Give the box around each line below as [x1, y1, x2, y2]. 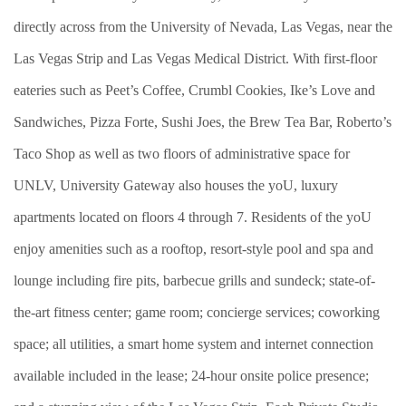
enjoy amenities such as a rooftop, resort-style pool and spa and [14, 241, 373, 256]
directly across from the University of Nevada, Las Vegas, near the [14, 19, 392, 34]
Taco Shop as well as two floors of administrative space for [14, 146, 350, 161]
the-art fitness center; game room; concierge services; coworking [14, 304, 380, 320]
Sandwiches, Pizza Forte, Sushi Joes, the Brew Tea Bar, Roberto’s [14, 114, 391, 130]
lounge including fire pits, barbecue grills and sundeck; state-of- [14, 273, 375, 288]
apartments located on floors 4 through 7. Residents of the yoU [14, 209, 372, 225]
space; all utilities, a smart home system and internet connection [14, 336, 373, 352]
